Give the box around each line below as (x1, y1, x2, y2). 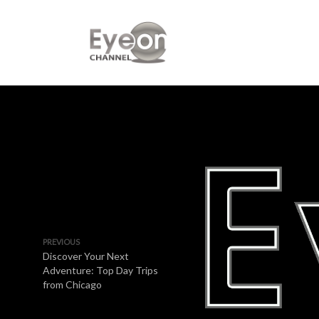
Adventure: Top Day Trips (43, 264, 158, 276)
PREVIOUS (43, 237, 80, 246)
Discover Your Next (43, 250, 129, 262)
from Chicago (43, 278, 102, 291)
